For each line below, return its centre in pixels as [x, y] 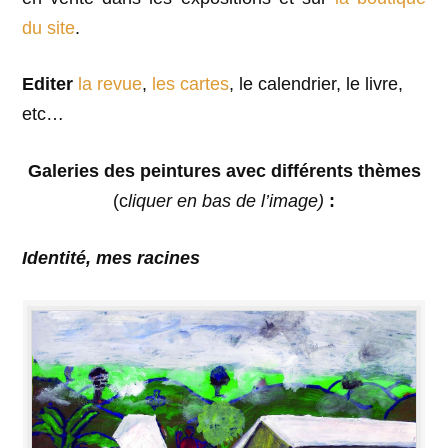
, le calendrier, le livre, [316, 84]
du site [49, 27]
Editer [48, 84]
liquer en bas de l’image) [226, 201]
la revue [110, 84]
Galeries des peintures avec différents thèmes [224, 171]
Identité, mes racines [111, 257]
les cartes [191, 84]
